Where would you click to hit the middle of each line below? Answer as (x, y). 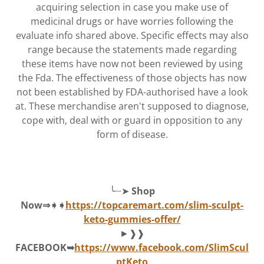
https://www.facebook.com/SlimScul (161, 247)
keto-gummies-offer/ (132, 219)
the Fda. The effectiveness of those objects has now (132, 77)
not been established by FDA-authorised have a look (132, 92)
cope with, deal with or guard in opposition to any (132, 120)
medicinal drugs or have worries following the (132, 21)
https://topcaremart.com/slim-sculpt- (154, 205)
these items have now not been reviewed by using (132, 63)
